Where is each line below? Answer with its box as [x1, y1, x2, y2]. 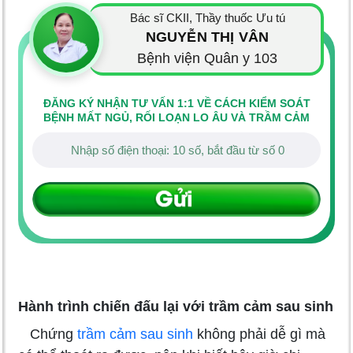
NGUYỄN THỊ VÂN [145, 29, 269, 46]
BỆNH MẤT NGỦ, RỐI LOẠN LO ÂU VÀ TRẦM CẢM [43, 111, 310, 124]
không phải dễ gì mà [193, 325, 325, 342]
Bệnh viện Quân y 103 [137, 50, 277, 67]
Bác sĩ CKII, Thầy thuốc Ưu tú [129, 11, 285, 25]
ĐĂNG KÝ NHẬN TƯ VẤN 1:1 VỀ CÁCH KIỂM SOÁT [43, 97, 310, 110]
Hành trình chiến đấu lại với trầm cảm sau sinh [18, 298, 333, 314]
